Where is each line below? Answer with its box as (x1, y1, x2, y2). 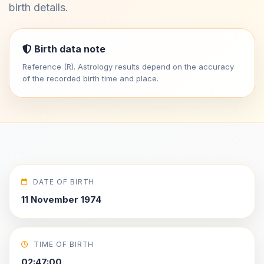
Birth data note (32, 43, 105, 55)
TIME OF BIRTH (33, 240, 94, 249)
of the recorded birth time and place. (22, 74, 159, 83)
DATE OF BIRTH (32, 177, 95, 186)
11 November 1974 (21, 194, 101, 205)
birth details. (9, 1, 68, 14)
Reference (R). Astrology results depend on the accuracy (22, 62, 234, 71)
